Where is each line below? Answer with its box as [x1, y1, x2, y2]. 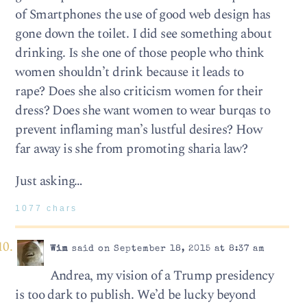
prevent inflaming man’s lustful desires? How [15, 119, 262, 140]
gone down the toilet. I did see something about [15, 23, 272, 44]
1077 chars [15, 204, 78, 212]
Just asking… [15, 171, 82, 191]
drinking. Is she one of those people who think [15, 42, 265, 63]
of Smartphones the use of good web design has [15, 4, 271, 25]
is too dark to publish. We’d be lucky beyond [15, 284, 256, 305]
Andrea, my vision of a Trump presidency [49, 265, 274, 286]
